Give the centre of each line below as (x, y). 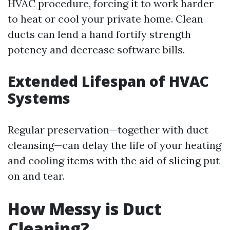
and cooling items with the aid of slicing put (114, 160)
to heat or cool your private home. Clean (106, 19)
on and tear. (36, 176)
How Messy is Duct (85, 209)
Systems (39, 98)
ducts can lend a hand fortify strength (99, 34)
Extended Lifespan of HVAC (108, 81)
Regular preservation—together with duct (108, 130)
